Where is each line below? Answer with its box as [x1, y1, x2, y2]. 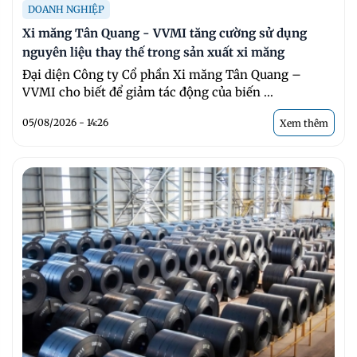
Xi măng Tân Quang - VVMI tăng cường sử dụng [22, 25, 307, 41]
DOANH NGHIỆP [28, 2, 104, 15]
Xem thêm [280, 116, 328, 129]
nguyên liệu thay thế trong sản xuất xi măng [22, 44, 284, 60]
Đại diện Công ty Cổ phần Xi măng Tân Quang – [22, 66, 301, 82]
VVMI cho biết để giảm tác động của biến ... [22, 84, 273, 100]
